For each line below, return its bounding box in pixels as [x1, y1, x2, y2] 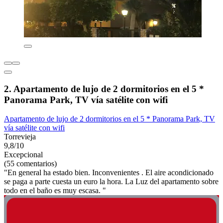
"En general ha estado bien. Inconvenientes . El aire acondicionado [4, 168, 214, 177]
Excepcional [4, 150, 43, 159]
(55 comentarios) [4, 159, 57, 168]
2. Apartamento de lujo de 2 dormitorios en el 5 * [4, 83, 204, 94]
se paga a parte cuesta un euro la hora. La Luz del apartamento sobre [4, 177, 219, 186]
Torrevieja [4, 132, 36, 141]
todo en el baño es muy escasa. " [4, 186, 106, 195]
